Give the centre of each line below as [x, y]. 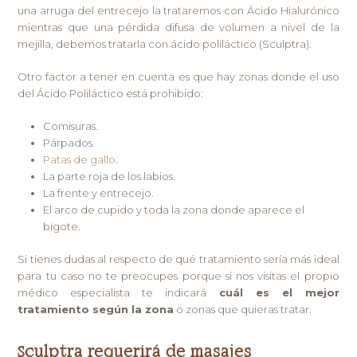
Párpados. [69, 142]
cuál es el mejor [279, 292]
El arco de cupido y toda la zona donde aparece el [174, 209]
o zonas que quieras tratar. [243, 309]
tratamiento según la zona [96, 309]
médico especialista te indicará [118, 292]
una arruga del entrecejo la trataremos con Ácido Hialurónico [178, 10]
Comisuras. [71, 126]
